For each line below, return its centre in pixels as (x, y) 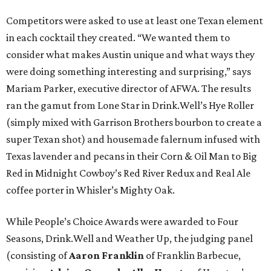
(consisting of (38, 256)
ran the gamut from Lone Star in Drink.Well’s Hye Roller (130, 106)
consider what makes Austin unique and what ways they (130, 55)
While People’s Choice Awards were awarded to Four (122, 222)
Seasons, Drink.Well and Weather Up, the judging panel (129, 239)
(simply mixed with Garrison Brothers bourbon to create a (134, 122)
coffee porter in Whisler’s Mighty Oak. (90, 190)
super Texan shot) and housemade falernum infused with (133, 139)
